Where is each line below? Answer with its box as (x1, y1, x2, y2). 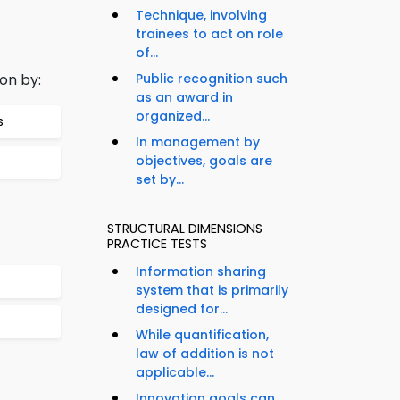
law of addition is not (136, 345, 274, 363)
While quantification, (136, 326, 269, 345)
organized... (136, 107, 210, 126)
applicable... (136, 363, 214, 382)
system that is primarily (136, 281, 288, 300)
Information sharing (136, 262, 266, 281)
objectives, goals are (136, 152, 272, 171)
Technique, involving (136, 6, 267, 25)
